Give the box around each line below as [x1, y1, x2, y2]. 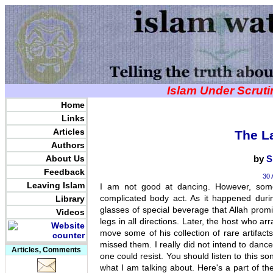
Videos [56, 207, 85, 217]
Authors [51, 140, 85, 150]
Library [55, 194, 85, 204]
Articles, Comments [12, 246, 81, 254]
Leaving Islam [27, 180, 85, 190]
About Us [46, 154, 85, 163]
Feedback [44, 167, 85, 177]
